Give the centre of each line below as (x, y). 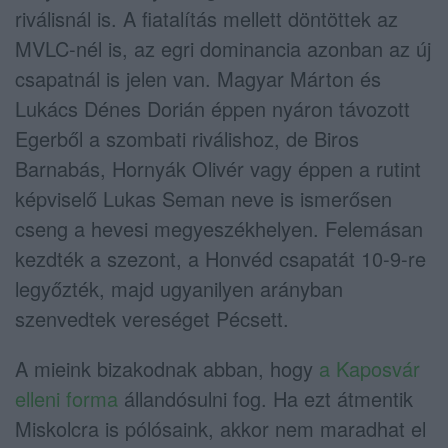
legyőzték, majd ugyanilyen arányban (179, 288)
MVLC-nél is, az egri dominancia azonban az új (223, 48)
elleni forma (66, 398)
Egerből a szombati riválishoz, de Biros (187, 138)
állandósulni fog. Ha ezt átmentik (265, 398)
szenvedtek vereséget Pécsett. (152, 318)
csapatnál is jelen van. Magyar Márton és (198, 78)
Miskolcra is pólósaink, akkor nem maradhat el (220, 428)
